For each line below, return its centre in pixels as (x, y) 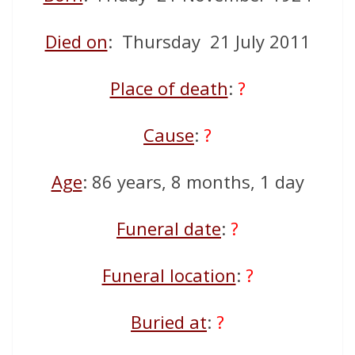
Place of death (169, 88)
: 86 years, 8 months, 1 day (193, 182)
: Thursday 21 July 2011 (209, 42)
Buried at (169, 322)
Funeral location (169, 275)
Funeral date (169, 229)
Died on (76, 42)
